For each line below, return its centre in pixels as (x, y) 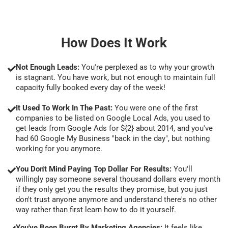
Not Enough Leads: (48, 67)
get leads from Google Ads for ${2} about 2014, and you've (114, 128)
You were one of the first (155, 108)
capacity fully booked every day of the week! (91, 87)
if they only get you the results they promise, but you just (112, 189)
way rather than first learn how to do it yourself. (96, 209)
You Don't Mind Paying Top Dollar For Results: (95, 169)
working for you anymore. (59, 148)
